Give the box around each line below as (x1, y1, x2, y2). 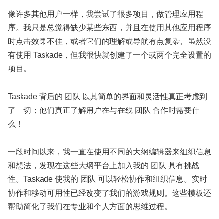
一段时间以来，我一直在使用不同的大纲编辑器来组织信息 (8, 148, 211, 156)
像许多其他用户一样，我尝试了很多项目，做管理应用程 (8, 10, 203, 19)
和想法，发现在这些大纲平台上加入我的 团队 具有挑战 (8, 161, 199, 170)
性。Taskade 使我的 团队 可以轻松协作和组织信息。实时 (8, 175, 207, 184)
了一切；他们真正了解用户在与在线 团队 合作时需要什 (8, 106, 199, 115)
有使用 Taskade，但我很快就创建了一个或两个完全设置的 (8, 51, 211, 60)
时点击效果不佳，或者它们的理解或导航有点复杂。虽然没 (8, 37, 211, 46)
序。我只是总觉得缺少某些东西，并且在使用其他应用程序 (8, 23, 211, 32)
